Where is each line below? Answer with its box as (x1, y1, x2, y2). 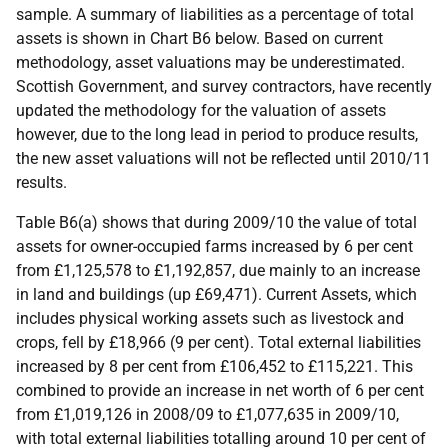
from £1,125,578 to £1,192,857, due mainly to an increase (16, 261, 420, 280)
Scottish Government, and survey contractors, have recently (16, 77, 432, 96)
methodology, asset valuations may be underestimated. (16, 53, 405, 72)
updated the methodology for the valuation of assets (16, 101, 386, 120)
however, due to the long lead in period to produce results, (16, 125, 418, 144)
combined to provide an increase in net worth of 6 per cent (16, 381, 424, 400)
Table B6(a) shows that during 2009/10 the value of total (16, 213, 417, 232)
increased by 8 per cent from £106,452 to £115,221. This (16, 357, 413, 376)
